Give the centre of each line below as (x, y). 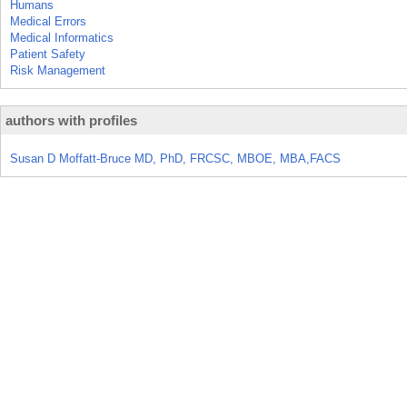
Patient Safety (48, 54)
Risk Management (58, 70)
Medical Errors (48, 21)
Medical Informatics (62, 38)
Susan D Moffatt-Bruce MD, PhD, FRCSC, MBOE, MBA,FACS (175, 159)
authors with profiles (71, 120)
